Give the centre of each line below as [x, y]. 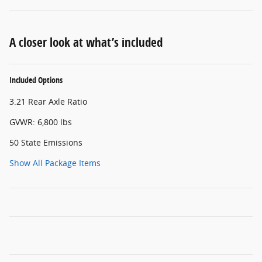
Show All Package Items [55, 163]
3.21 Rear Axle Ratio [48, 101]
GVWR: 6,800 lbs [41, 122]
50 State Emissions [46, 142]
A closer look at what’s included [86, 42]
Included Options [36, 80]
